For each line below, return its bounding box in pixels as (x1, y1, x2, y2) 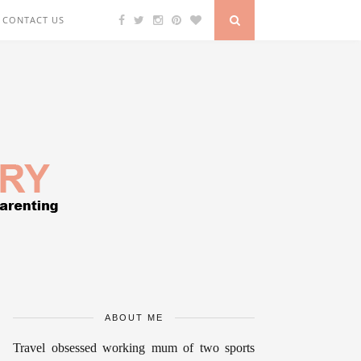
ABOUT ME (104, 313, 164, 322)
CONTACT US (2, 14, 64, 26)
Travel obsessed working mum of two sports (13, 341, 255, 355)
